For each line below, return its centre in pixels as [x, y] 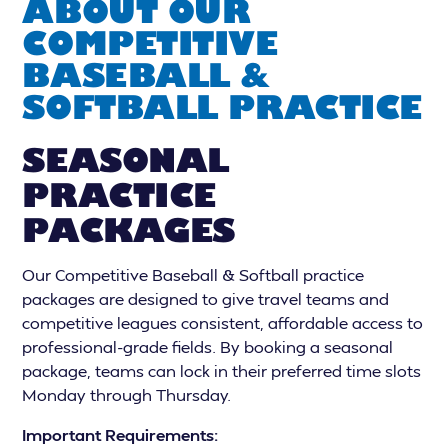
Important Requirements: [120, 435]
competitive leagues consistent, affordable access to [223, 323]
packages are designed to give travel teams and [206, 299]
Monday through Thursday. [127, 395]
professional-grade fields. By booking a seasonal [208, 347]
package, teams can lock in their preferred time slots [222, 371]
